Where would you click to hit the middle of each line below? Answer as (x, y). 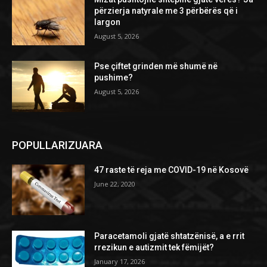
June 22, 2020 (115, 184)
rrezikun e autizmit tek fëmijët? (154, 248)
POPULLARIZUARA (57, 145)
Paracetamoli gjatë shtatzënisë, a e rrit (170, 236)
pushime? (114, 77)
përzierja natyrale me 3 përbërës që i (166, 11)
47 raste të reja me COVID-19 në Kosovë (172, 170)
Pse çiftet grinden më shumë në (156, 66)
